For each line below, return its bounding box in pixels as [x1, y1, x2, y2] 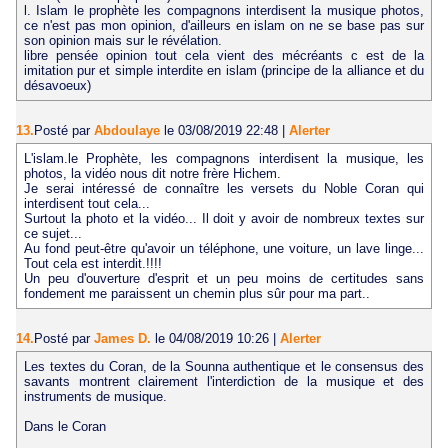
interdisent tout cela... [23, 196, 150, 212]
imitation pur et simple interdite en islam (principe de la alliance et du [23, 63, 425, 79]
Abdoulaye [94, 123, 164, 139]
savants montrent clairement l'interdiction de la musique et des [23, 373, 425, 389]
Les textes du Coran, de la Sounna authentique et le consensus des [23, 358, 425, 374]
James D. [94, 330, 151, 346]
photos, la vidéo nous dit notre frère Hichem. [23, 166, 281, 182]
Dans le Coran [23, 418, 106, 434]
